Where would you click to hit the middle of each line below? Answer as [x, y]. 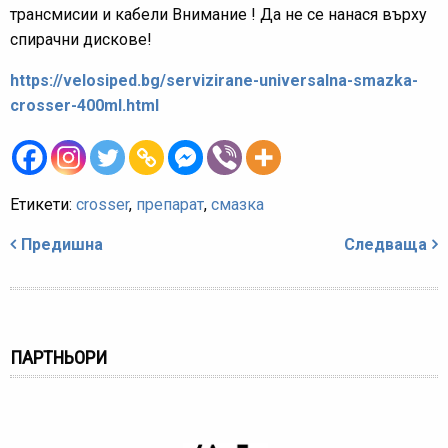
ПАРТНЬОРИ [58, 357]
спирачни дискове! [81, 39]
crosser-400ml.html [84, 105]
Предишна [62, 244]
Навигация [59, 228]
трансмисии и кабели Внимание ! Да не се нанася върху [218, 14]
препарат [170, 204]
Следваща [385, 244]
